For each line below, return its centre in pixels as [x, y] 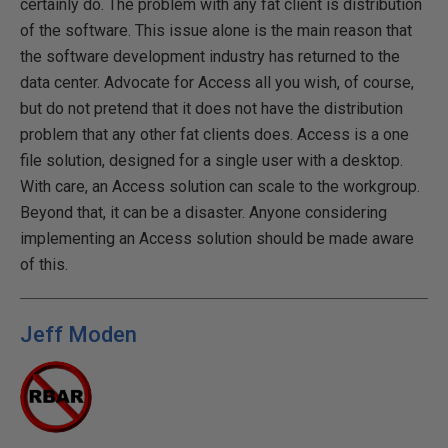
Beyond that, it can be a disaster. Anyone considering [203, 212]
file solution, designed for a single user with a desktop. [211, 160]
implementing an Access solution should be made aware [217, 238]
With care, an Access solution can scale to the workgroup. [220, 186]
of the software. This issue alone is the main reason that [216, 30]
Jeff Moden [78, 334]
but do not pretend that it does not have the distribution [211, 108]
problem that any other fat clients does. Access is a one [214, 134]
